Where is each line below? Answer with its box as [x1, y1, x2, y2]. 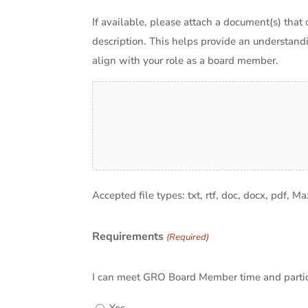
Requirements [92, 229, 164, 245]
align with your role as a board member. [92, 54, 279, 68]
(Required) [166, 231, 209, 244]
